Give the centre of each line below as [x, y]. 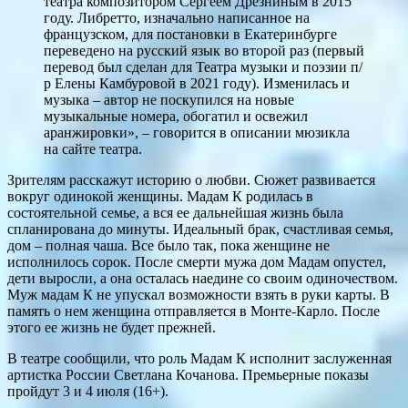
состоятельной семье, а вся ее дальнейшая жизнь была [175, 213]
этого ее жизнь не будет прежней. [112, 328]
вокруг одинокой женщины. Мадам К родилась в [160, 197]
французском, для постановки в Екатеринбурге [190, 35]
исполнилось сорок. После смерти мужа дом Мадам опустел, [197, 262]
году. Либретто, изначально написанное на [177, 18]
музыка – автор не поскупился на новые [169, 100]
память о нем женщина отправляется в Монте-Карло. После [194, 311]
